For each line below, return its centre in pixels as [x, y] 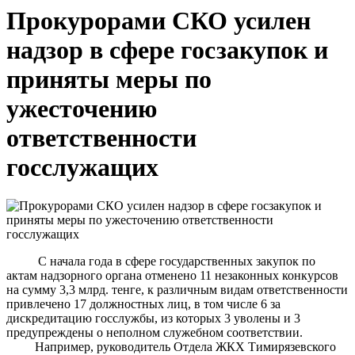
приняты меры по [109, 79]
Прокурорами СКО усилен [158, 21]
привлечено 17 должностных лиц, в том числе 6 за [143, 304]
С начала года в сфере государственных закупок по [161, 261]
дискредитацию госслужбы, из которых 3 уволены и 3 [153, 319]
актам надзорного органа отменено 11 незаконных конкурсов [172, 276]
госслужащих [82, 167]
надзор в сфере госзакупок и [167, 50]
